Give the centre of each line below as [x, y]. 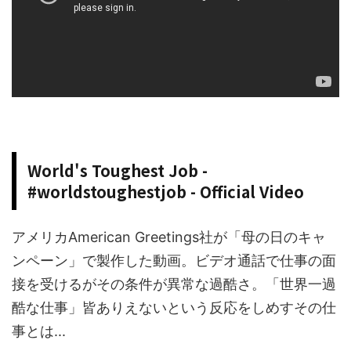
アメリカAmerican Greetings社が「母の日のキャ [169, 237]
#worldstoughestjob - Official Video [166, 192]
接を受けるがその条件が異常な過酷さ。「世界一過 [174, 284]
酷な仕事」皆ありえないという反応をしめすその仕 [174, 308]
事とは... [39, 331]
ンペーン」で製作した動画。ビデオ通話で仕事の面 [174, 261]
